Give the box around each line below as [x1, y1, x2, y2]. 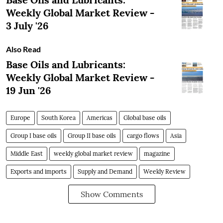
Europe [10, 114, 30, 122]
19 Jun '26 [6, 84, 51, 97]
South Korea [41, 114, 76, 122]
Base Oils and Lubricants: [6, 58, 125, 71]
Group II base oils [68, 132, 116, 140]
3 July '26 [6, 19, 49, 32]
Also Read [6, 44, 41, 54]
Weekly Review [143, 168, 186, 176]
